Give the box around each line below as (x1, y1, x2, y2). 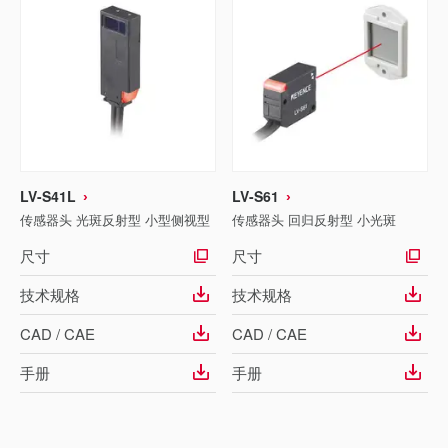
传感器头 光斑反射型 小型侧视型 (20, 210, 210, 229)
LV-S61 (232, 186, 279, 206)
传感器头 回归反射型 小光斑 (232, 210, 396, 229)
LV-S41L (20, 186, 76, 206)
